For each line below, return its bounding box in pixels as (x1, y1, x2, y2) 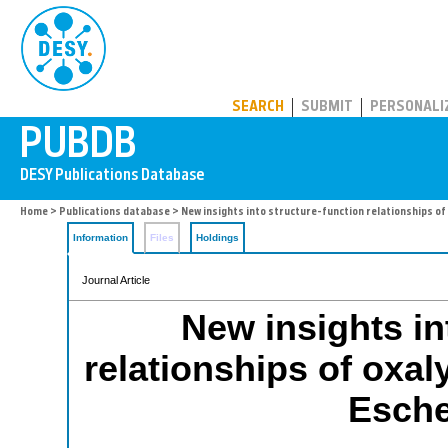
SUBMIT (301, 100, 353, 115)
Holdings (196, 232, 239, 243)
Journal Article (82, 274, 150, 286)
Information (73, 232, 128, 243)
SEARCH (232, 100, 284, 115)
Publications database (59, 207, 170, 218)
